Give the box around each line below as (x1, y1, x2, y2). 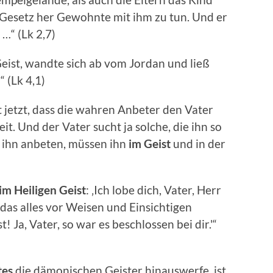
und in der (171, 136, 225, 151)
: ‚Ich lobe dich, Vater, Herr (86, 182, 221, 197)
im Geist (129, 136, 171, 151)
